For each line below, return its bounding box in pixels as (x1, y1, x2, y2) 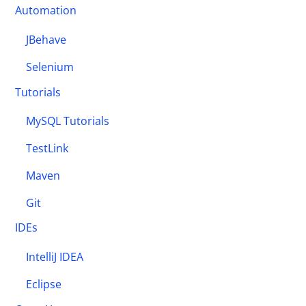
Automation (15, 3, 77, 18)
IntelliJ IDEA (26, 249, 84, 265)
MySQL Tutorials (26, 113, 110, 129)
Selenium (26, 59, 74, 74)
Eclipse (26, 276, 62, 292)
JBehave (26, 32, 67, 48)
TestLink (26, 141, 69, 156)
